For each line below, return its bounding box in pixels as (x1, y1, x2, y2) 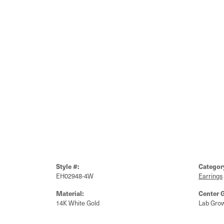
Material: (56, 188, 84, 198)
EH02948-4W (56, 171, 93, 180)
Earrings (198, 171, 222, 180)
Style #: (56, 161, 79, 171)
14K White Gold (56, 198, 99, 207)
